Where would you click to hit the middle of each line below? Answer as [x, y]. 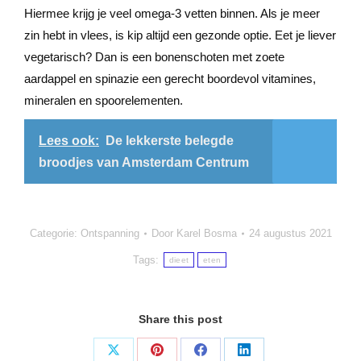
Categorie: [55, 233]
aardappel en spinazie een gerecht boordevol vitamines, [170, 79]
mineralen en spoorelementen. [104, 100]
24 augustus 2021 [290, 233]
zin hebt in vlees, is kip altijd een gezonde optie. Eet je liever [180, 35]
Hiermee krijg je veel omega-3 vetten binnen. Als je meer [172, 13]
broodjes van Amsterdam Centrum [144, 162]
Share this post [180, 319]
